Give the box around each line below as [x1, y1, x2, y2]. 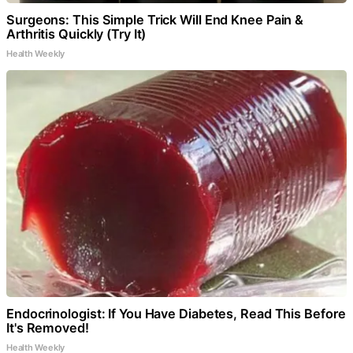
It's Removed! [6, 319, 89, 336]
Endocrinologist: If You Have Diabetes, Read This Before [6, 305, 346, 321]
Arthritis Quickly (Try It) [6, 25, 147, 42]
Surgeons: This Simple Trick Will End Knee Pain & [6, 11, 304, 28]
